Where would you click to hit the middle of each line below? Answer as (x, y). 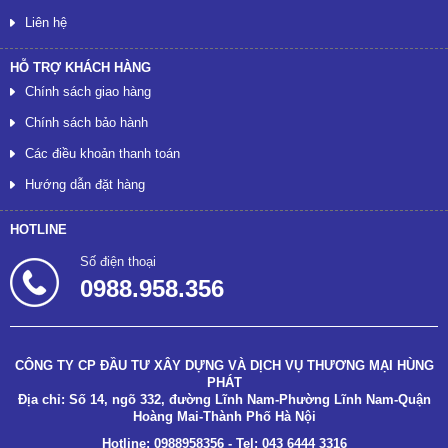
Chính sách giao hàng (88, 92)
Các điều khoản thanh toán (102, 154)
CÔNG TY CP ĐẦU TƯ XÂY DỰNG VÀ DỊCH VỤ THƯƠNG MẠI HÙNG (224, 366)
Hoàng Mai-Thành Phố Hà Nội (224, 417)
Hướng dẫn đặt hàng (85, 185)
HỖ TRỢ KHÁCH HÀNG (80, 68)
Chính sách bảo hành (86, 123)
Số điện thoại (118, 262)
